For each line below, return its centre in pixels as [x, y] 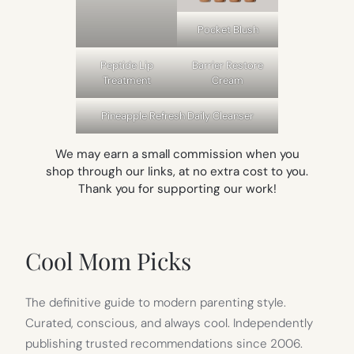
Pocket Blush [228, 30]
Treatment [126, 81]
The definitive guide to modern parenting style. [156, 302]
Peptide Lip [126, 66]
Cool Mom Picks [108, 260]
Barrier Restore [228, 66]
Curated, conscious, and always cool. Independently [169, 323]
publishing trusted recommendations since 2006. [164, 343]
